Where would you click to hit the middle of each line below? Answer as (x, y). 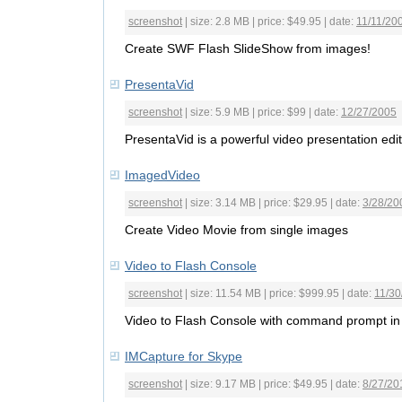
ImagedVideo (162, 175)
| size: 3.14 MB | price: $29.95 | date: (272, 203)
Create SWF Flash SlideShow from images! (248, 48)
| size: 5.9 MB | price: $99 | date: (262, 112)
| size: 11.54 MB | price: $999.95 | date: (278, 293)
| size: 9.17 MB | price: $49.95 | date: (272, 384)
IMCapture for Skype (184, 356)
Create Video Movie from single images (236, 230)
